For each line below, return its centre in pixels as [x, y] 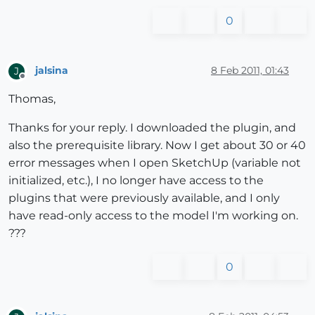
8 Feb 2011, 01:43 [250, 71]
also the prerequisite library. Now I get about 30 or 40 [157, 145]
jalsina [52, 71]
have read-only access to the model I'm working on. [153, 215]
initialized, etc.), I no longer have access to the [136, 180]
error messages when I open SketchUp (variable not [155, 162]
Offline [36, 82]
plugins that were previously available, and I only [144, 198]
